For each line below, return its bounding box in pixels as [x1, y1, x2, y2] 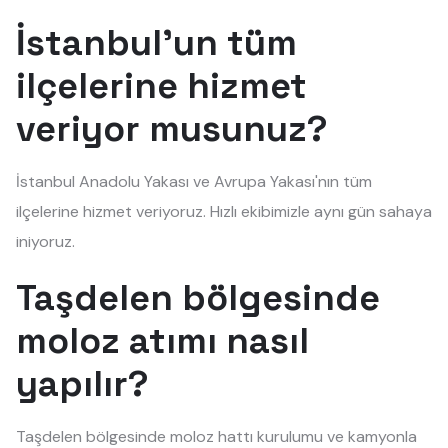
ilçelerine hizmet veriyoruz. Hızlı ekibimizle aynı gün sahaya [16, 201, 432, 222]
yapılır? [16, 361, 149, 407]
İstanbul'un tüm [16, 20, 297, 66]
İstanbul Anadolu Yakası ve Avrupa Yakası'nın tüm [16, 171, 372, 192]
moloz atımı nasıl [16, 318, 309, 364]
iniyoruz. [16, 231, 75, 252]
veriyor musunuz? [16, 106, 328, 152]
